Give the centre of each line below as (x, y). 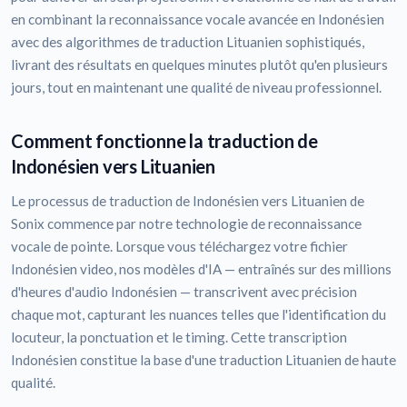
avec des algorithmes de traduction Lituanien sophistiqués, (188, 42)
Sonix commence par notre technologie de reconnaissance (186, 224)
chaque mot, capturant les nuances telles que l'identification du (199, 315)
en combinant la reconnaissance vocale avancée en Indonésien (198, 20)
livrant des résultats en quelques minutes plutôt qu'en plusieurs (199, 65)
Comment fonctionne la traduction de (164, 141)
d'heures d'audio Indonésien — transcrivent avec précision (184, 292)
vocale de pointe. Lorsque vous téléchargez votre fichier (179, 247)
